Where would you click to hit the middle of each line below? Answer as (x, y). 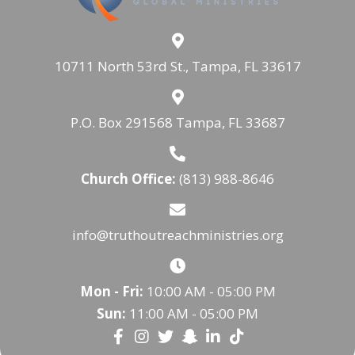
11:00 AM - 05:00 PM (192, 313)
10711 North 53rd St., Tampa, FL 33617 (177, 66)
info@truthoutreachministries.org (177, 235)
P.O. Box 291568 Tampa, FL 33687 (177, 122)
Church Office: (130, 178)
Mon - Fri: (111, 291)
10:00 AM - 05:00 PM (209, 291)
